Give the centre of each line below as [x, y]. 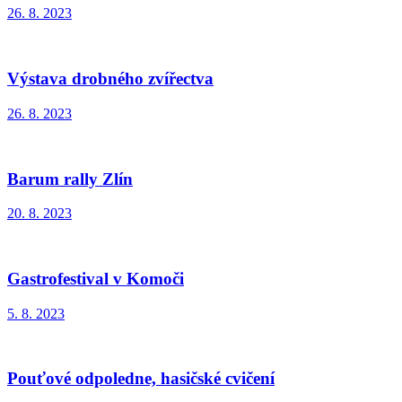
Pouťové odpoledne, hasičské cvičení [141, 379]
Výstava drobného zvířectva [110, 79]
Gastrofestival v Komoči [96, 279]
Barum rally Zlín [70, 179]
